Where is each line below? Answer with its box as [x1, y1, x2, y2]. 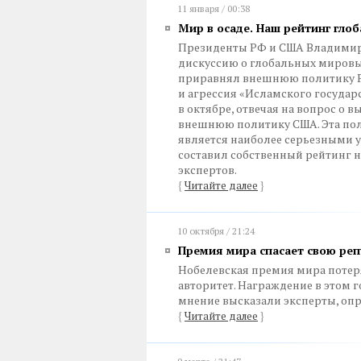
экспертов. [178, 162, 237, 177]
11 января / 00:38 [177, 2, 250, 15]
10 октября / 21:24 [177, 225, 255, 237]
